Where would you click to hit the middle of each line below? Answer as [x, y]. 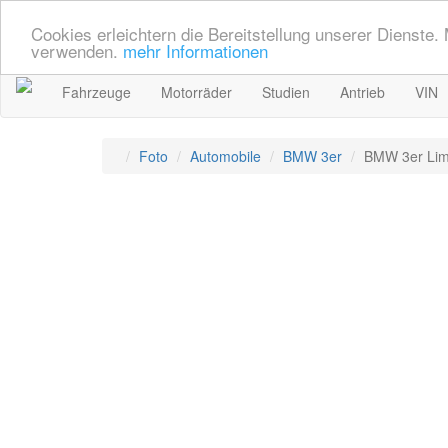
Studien [286, 92]
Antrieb [362, 92]
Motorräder [196, 92]
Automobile [225, 156]
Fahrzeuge [96, 92]
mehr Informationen [195, 50]
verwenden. [77, 50]
